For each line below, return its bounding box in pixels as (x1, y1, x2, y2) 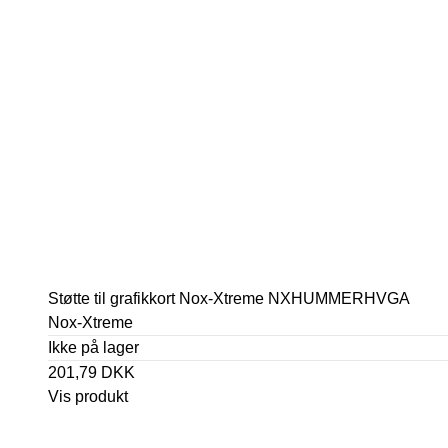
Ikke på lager (48, 339, 139, 356)
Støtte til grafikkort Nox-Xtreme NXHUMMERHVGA (48, 290, 410, 307)
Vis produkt (48, 388, 128, 405)
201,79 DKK (48, 364, 135, 381)
